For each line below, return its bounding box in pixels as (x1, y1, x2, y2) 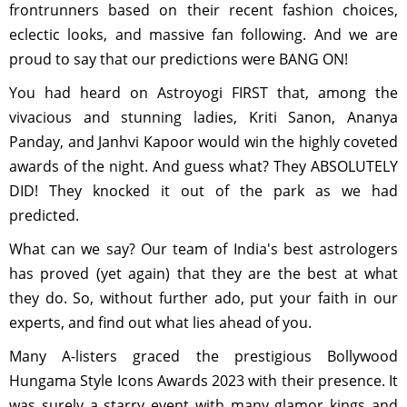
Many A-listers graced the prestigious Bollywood (9, 346, 398, 366)
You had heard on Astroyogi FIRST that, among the (9, 83, 398, 103)
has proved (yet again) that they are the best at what (9, 263, 398, 283)
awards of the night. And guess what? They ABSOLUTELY (9, 156, 398, 176)
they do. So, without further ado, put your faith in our (9, 288, 398, 308)
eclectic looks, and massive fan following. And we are (9, 25, 398, 45)
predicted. (9, 205, 79, 225)
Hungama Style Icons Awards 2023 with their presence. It (9, 371, 398, 391)
